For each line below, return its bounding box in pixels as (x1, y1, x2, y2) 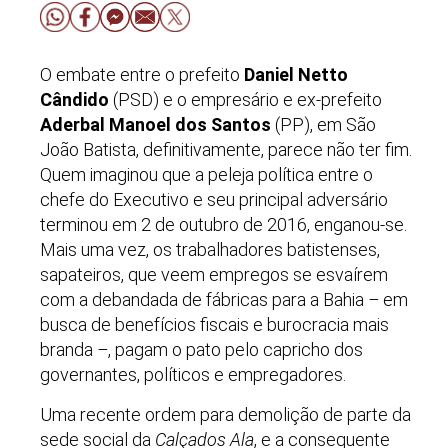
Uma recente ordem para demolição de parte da (40, 404, 411, 425)
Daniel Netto (244, 63, 348, 85)
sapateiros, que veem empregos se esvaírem (40, 263, 388, 285)
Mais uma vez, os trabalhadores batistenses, (40, 238, 380, 260)
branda (40, 338, 97, 360)
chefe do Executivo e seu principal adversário (40, 188, 388, 210)
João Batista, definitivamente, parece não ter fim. (40, 138, 412, 160)
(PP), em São (271, 113, 376, 135)
